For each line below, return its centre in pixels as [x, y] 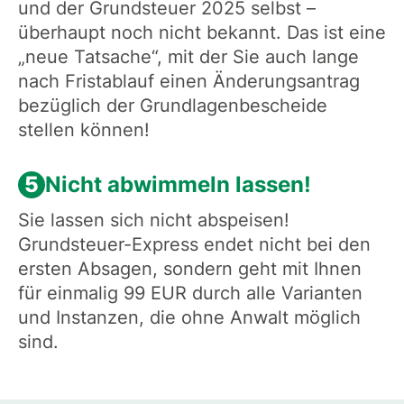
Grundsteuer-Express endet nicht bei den [194, 245]
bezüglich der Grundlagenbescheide [172, 106]
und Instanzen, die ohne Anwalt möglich [189, 318]
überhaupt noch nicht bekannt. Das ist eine [202, 33]
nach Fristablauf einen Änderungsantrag [188, 82]
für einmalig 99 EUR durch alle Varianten [190, 294]
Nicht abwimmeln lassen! [178, 185]
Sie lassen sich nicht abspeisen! [153, 220]
